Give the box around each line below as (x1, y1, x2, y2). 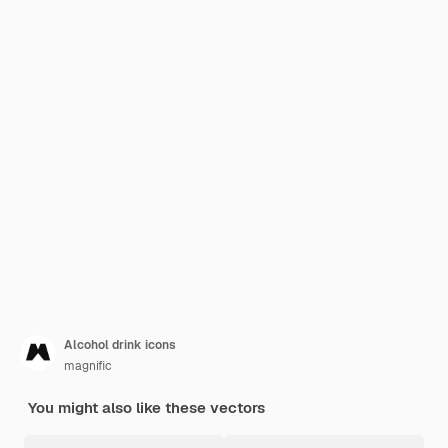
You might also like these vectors (28, 398, 265, 417)
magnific (64, 358, 112, 374)
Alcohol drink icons (64, 337, 176, 353)
